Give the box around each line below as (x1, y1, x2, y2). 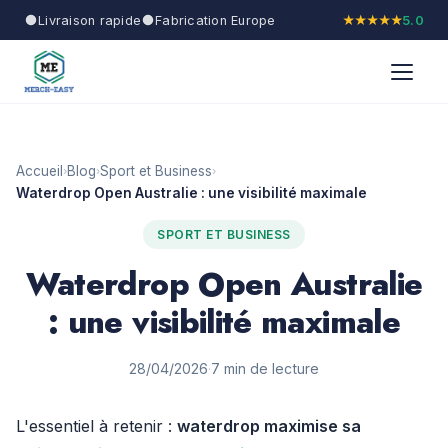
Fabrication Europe (155, 12, 276, 28)
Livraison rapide (38, 12, 142, 28)
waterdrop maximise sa (177, 416, 361, 436)
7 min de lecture (211, 360, 319, 377)
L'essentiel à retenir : (16, 416, 177, 436)
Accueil (16, 163, 63, 179)
